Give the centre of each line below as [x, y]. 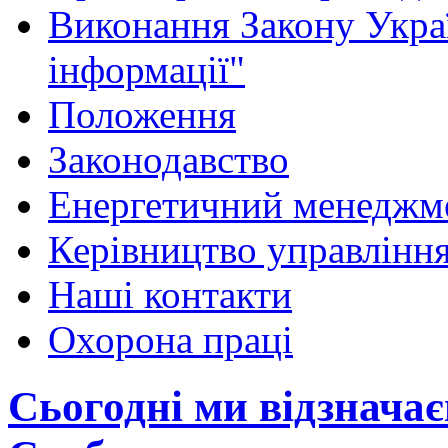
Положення [142, 115]
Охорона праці [170, 340]
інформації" [146, 70]
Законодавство [168, 160]
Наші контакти [170, 295]
